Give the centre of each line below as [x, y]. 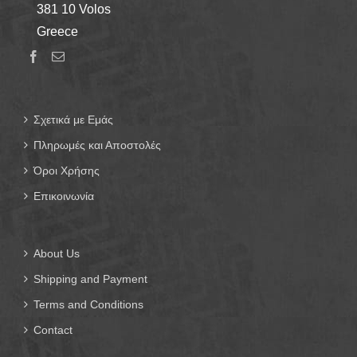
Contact [53, 330]
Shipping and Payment [90, 279]
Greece [53, 31]
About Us [57, 253]
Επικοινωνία [64, 196]
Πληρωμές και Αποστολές [97, 145]
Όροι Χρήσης [67, 170]
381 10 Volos [69, 9]
